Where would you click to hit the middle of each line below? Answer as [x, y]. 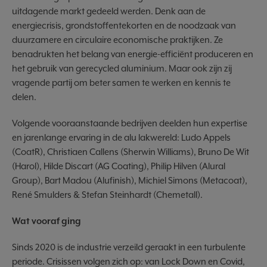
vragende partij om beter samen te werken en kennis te [121, 83]
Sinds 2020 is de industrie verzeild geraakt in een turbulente [129, 247]
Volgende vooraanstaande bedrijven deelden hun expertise [130, 123]
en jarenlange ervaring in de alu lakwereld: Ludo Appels [121, 137]
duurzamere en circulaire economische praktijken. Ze [117, 40]
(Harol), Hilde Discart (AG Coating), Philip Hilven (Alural [119, 166]
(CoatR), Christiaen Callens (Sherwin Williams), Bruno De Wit [131, 152]
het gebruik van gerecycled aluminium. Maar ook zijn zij [122, 68]
